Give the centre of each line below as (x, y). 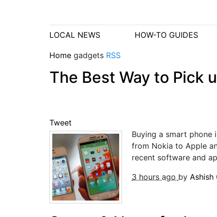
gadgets (90, 55)
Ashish (203, 177)
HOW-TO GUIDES (166, 35)
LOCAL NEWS (75, 35)
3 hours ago (155, 177)
